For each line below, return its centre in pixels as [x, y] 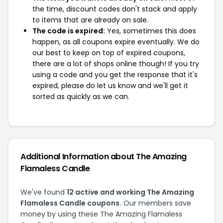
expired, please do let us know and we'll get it [110, 85]
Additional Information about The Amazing [104, 156]
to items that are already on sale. [90, 20]
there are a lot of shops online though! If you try [116, 63]
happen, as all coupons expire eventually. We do [116, 42]
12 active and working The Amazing [130, 192]
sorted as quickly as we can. [81, 96]
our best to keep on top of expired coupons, [109, 53]
